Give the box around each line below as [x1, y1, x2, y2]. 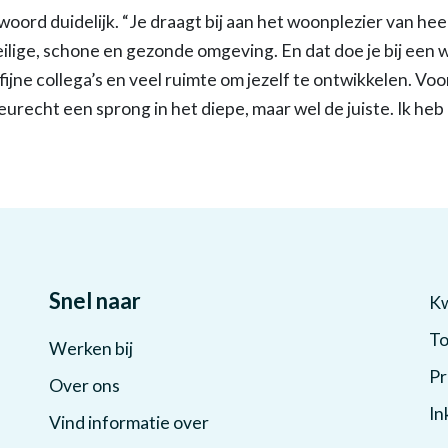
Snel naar [49, 287, 141, 314]
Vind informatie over [49, 412, 209, 433]
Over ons [49, 375, 120, 396]
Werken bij [49, 338, 133, 359]
